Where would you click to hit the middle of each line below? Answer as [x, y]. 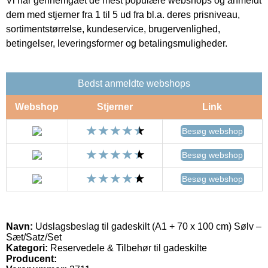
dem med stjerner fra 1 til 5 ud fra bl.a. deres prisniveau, [123, 14]
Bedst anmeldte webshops [134, 83]
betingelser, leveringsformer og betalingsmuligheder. [117, 43]
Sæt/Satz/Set [34, 237]
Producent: [31, 258]
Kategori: [27, 248]
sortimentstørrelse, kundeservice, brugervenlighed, [113, 29]
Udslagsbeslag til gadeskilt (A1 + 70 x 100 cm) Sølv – [147, 226]
